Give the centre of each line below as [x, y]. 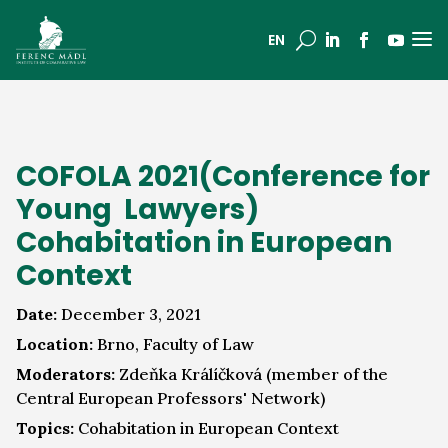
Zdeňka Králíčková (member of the [251, 374]
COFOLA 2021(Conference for [223, 176]
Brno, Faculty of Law [173, 344]
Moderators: [65, 374]
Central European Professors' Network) [170, 398]
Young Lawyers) [137, 209]
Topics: [45, 428]
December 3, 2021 [129, 314]
